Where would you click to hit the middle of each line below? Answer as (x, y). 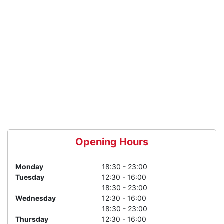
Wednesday (36, 198)
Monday (29, 167)
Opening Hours (112, 142)
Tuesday (30, 177)
